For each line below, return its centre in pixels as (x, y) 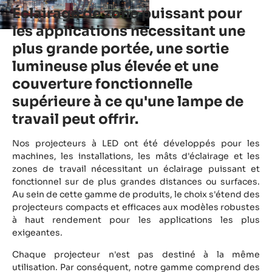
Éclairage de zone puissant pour (127, 14)
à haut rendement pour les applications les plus (136, 220)
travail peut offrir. (75, 120)
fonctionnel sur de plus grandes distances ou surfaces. (136, 182)
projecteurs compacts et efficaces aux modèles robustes (136, 207)
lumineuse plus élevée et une (115, 67)
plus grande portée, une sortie (121, 49)
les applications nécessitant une (129, 32)
